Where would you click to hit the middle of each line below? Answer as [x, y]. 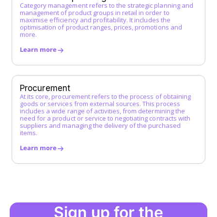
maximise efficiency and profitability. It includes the [95, 20]
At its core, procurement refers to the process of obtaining [105, 97]
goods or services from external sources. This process [100, 104]
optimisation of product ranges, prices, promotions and [101, 27]
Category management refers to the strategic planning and [107, 6]
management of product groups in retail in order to [95, 13]
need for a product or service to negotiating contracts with [105, 118]
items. [29, 133]
